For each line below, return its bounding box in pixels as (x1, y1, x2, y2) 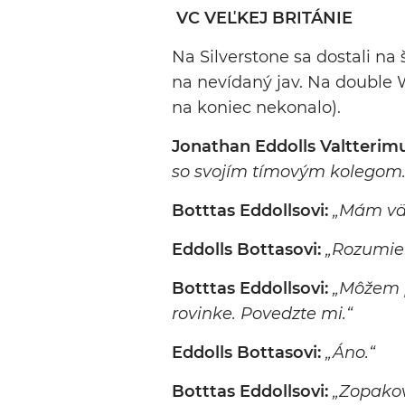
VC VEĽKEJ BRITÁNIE (176, 8, 353, 29)
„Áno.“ (325, 343, 375, 363)
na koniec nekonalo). (172, 98, 341, 118)
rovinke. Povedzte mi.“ (172, 304, 353, 325)
